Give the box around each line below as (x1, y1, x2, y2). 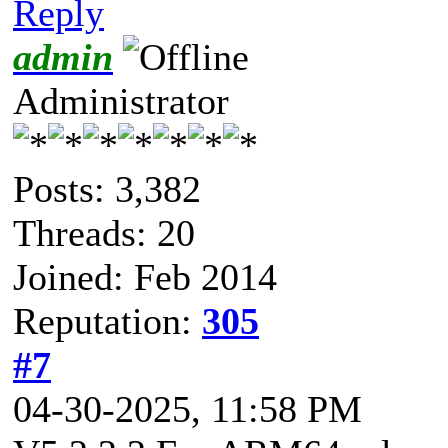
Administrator (13, 79, 229, 122)
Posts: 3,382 (13, 167, 201, 210)
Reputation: (13, 299, 202, 342)
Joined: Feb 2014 (13, 255, 277, 298)
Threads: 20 (13, 211, 195, 254)
